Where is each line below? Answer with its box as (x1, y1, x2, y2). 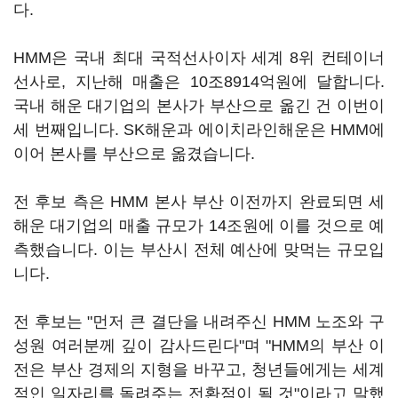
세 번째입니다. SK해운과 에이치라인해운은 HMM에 (13, 121, 385, 139)
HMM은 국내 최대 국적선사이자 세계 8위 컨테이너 (13, 49, 385, 67)
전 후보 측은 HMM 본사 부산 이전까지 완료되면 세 (13, 193, 385, 211)
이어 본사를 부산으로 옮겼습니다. (13, 145, 255, 163)
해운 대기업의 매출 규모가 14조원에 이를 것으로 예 (13, 217, 385, 235)
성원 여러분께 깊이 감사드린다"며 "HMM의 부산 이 (13, 337, 385, 354)
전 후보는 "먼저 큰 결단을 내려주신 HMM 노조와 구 (13, 313, 385, 330)
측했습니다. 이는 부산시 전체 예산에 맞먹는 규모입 (13, 241, 385, 259)
